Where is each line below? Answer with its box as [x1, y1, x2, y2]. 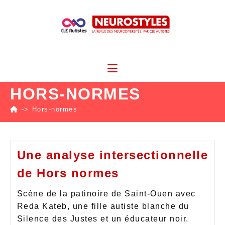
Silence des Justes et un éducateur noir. [17, 214, 189, 223]
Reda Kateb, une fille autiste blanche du [17, 201, 189, 210]
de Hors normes [17, 166, 119, 180]
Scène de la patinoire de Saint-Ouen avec [17, 189, 196, 198]
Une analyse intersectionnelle [17, 148, 208, 162]
